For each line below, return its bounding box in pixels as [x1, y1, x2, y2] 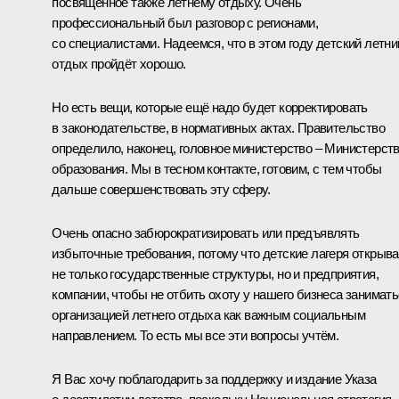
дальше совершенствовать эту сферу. [52, 181, 270, 197]
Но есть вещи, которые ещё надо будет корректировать [52, 99, 368, 115]
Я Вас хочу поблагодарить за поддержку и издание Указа [52, 370, 377, 387]
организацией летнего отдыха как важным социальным [52, 306, 365, 322]
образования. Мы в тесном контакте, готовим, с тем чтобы [52, 160, 382, 176]
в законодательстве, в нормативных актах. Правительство [52, 119, 385, 135]
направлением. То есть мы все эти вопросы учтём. [52, 327, 339, 343]
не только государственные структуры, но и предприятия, [52, 265, 379, 281]
